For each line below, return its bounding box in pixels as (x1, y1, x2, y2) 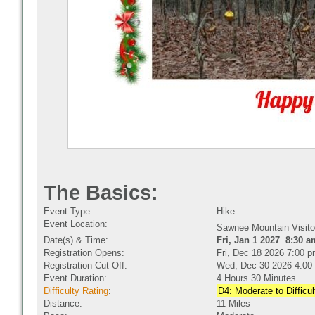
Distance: (44, 298, 82, 309)
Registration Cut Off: (44, 260, 127, 271)
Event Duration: (44, 273, 107, 283)
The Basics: (44, 181, 158, 204)
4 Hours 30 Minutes (217, 273, 296, 283)
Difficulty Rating (44, 285, 108, 296)
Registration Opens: (44, 247, 124, 258)
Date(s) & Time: (44, 235, 108, 245)
